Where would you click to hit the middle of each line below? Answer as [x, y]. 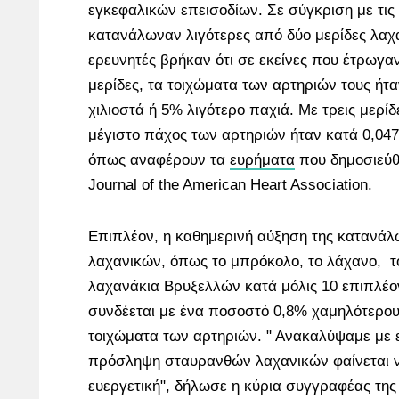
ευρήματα [262, 160]
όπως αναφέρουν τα [159, 160]
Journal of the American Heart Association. [230, 185]
